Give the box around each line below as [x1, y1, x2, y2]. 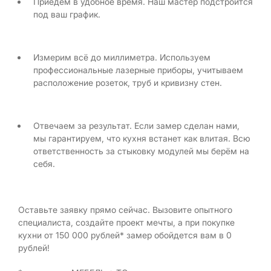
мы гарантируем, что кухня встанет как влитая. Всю [33, 133, 250, 143]
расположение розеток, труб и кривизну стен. [33, 77, 222, 88]
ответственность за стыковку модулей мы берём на [33, 146, 249, 156]
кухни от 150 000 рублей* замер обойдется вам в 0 [18, 230, 232, 240]
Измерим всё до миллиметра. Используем [33, 52, 211, 62]
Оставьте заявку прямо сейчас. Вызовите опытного [18, 204, 232, 215]
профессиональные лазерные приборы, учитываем [33, 65, 243, 75]
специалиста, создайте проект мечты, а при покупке [18, 217, 235, 227]
